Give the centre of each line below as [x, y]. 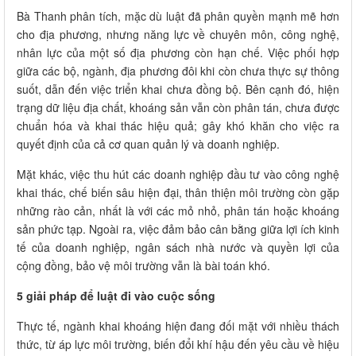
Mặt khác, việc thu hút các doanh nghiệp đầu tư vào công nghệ [178, 174]
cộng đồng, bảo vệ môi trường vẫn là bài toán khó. [143, 265]
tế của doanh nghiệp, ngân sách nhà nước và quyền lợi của [178, 247]
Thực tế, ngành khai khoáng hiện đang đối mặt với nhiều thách [178, 325]
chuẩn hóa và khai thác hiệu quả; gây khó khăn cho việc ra [178, 125]
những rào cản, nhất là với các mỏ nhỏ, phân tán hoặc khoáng [178, 210]
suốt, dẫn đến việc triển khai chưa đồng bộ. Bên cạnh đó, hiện [178, 89]
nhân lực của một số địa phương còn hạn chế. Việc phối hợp [178, 52]
